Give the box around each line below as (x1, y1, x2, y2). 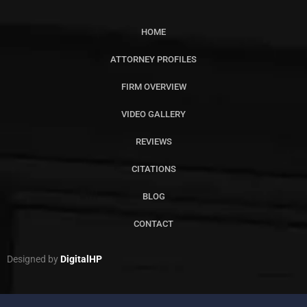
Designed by (7, 253, 58, 265)
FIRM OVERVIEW (121, 81, 186, 92)
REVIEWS (135, 136, 172, 147)
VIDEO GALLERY (121, 108, 186, 119)
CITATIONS (131, 163, 176, 174)
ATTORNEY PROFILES (110, 53, 197, 64)
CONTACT (134, 218, 173, 229)
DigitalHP (60, 253, 102, 265)
